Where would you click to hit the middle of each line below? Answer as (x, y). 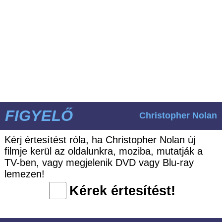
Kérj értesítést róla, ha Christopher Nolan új (100, 139)
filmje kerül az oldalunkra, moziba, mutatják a (103, 151)
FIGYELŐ (39, 115)
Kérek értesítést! (122, 191)
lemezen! (24, 174)
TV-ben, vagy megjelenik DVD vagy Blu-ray (99, 162)
